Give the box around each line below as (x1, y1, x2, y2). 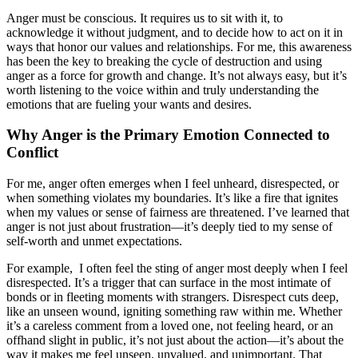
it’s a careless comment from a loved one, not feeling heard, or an (6, 319, 333, 333)
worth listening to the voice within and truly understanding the (6, 82, 319, 97)
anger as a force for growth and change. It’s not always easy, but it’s (6, 68, 347, 82)
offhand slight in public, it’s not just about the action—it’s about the (6, 333, 344, 348)
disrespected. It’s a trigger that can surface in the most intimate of (6, 276, 331, 290)
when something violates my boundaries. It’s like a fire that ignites (6, 191, 338, 205)
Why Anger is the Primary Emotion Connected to (6, 126, 330, 144)
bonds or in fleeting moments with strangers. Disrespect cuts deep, (6, 290, 339, 304)
